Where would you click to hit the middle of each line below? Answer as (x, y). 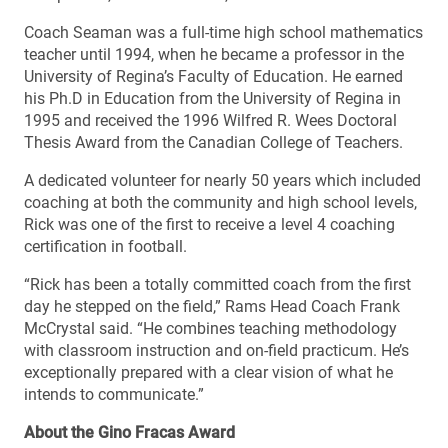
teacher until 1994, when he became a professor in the (214, 54)
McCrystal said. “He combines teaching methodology (210, 328)
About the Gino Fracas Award (129, 432)
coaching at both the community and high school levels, (220, 202)
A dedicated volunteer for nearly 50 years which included (222, 180)
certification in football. (105, 246)
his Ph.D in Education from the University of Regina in (212, 98)
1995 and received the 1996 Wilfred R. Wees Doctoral (210, 120)
